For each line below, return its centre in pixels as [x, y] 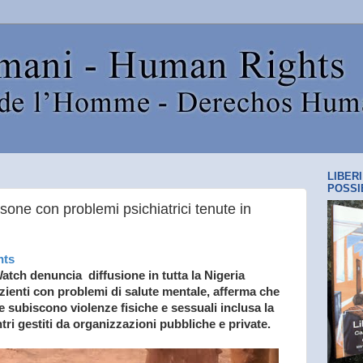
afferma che [245, 292]
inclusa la [247, 308]
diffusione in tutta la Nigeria [165, 275]
